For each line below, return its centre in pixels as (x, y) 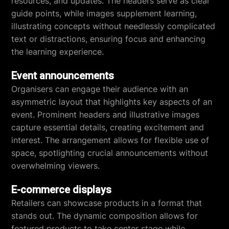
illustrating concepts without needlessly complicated (113, 26)
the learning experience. (58, 52)
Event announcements (63, 76)
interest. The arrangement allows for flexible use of (110, 140)
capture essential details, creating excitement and (108, 127)
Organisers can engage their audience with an (100, 89)
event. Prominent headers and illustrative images (106, 114)
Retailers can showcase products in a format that (107, 203)
